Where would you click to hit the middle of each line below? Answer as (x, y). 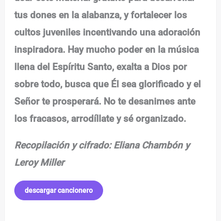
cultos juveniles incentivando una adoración (108, 32)
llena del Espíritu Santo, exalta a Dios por (101, 67)
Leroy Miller (39, 162)
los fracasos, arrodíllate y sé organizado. (100, 118)
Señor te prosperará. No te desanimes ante (105, 101)
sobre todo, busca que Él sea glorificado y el (108, 84)
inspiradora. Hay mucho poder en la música (107, 49)
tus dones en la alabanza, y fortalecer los (101, 15)
